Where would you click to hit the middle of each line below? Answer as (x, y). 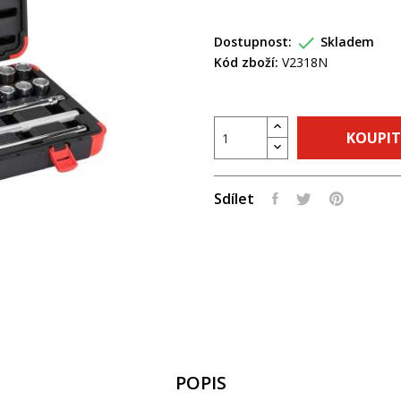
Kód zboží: (246, 63)
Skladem (347, 42)
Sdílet (234, 199)
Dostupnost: (253, 42)
